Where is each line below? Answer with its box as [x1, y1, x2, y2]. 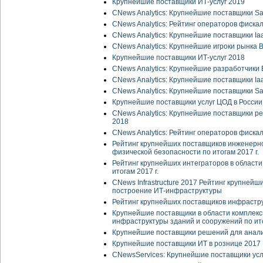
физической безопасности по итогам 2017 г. [112, 148, 259, 157]
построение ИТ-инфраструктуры [112, 187, 222, 195]
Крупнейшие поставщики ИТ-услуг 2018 [112, 53, 245, 62]
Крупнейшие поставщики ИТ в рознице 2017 [112, 240, 261, 248]
